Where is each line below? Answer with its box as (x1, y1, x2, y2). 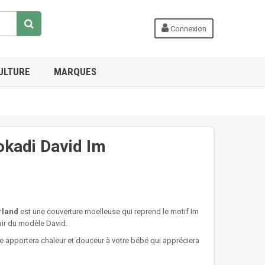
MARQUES (54, 66, 96, 77)
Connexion (169, 24, 206, 33)
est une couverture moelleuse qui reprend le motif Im (20, 207, 199, 216)
